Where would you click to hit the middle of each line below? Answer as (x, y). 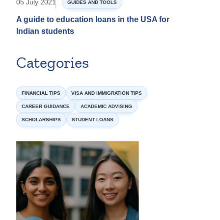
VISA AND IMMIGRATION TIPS (107, 93)
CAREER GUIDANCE (46, 107)
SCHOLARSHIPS (41, 120)
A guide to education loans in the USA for (93, 20)
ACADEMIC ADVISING (106, 107)
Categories (53, 63)
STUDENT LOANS (93, 120)
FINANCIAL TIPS (41, 93)
